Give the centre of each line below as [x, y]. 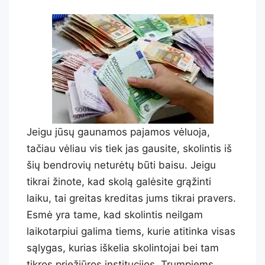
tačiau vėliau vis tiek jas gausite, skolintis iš [129, 148]
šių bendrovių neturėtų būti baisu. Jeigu [121, 165]
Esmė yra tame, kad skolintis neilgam [115, 214]
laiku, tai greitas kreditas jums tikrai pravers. [131, 198]
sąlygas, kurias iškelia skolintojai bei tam [123, 248]
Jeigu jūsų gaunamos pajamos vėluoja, [118, 132]
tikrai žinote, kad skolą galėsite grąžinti [119, 181]
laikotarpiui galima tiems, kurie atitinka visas [131, 231]
